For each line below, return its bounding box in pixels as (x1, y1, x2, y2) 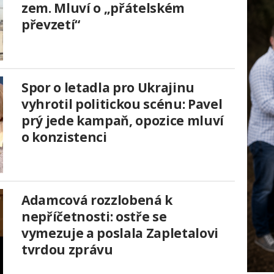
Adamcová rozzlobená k (21, 191, 172, 209)
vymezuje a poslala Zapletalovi (21, 224, 218, 242)
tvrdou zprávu (21, 240, 113, 258)
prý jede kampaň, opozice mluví (21, 111, 224, 129)
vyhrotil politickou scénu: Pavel (21, 95, 223, 113)
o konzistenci (21, 128, 107, 146)
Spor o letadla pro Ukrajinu (21, 78, 194, 96)
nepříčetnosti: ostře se (21, 207, 167, 225)
